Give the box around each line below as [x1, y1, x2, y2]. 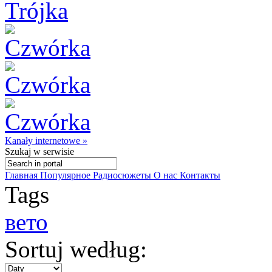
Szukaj [5, 146, 31, 157]
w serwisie [31, 146, 74, 157]
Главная [5, 170, 40, 180]
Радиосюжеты [93, 170, 154, 180]
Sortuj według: [5, 236, 147, 262]
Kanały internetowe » [5, 135, 87, 146]
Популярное [40, 170, 93, 180]
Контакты [180, 170, 220, 180]
